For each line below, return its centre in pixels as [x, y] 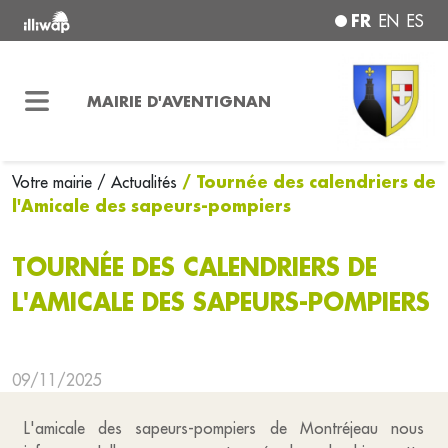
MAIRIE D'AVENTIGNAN [178, 100]
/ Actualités [137, 182]
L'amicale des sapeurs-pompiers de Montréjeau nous [224, 428]
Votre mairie [54, 182]
